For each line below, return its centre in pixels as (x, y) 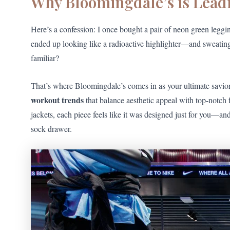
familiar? (45, 58)
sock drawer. (51, 128)
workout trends (57, 100)
